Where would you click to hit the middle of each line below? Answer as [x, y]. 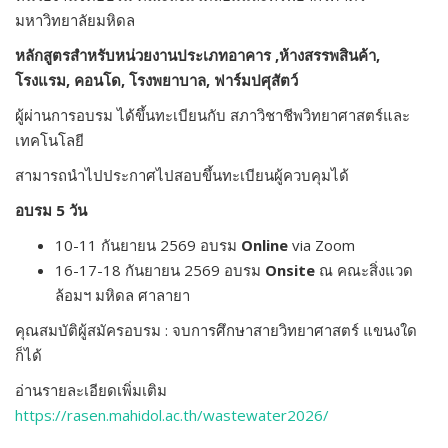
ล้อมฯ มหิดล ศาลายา [122, 295]
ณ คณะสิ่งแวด [366, 270]
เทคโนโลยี [49, 140]
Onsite [290, 270]
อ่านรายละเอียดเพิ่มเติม [91, 390]
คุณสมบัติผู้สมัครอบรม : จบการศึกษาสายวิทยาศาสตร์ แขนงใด [216, 330]
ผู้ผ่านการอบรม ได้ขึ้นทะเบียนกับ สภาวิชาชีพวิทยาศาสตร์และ [212, 115]
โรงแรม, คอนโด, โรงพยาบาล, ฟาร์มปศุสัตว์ [156, 80]
